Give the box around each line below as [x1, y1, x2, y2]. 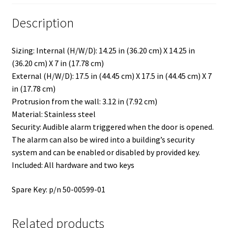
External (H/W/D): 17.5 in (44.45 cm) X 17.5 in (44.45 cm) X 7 [11, 71, 212, 81]
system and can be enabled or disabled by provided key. [11, 147, 200, 158]
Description [11, 15, 74, 32]
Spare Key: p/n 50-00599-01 [11, 184, 105, 194]
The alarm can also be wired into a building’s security [11, 134, 194, 145]
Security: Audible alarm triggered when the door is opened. [11, 122, 214, 132]
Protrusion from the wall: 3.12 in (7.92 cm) [11, 96, 157, 107]
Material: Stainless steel [11, 109, 96, 120]
